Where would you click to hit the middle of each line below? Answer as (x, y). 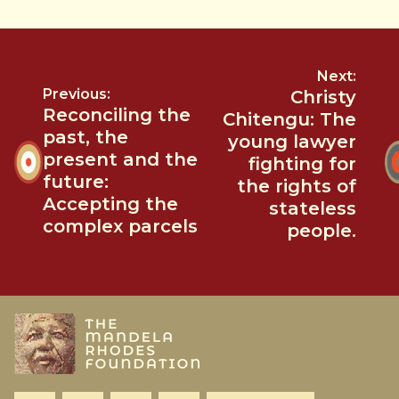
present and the (120, 160)
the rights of (297, 186)
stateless (313, 208)
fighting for (302, 163)
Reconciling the (117, 115)
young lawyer (292, 141)
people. (322, 230)
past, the (85, 138)
